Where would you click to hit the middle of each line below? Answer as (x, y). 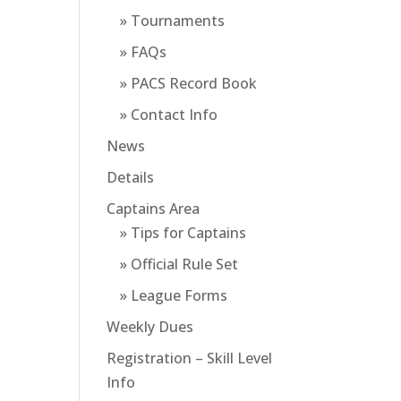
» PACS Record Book (189, 83)
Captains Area (154, 209)
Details (131, 177)
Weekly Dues (150, 327)
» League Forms (174, 295)
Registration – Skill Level (190, 358)
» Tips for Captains (183, 233)
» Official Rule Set (179, 264)
